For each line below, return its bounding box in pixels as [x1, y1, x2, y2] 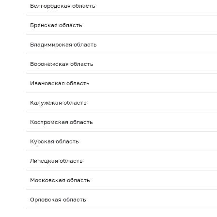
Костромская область [30, 118, 93, 126]
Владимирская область [30, 41, 96, 48]
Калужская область [30, 99, 86, 107]
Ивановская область [30, 79, 89, 87]
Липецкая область [30, 157, 82, 165]
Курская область [30, 138, 78, 145]
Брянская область [30, 21, 82, 29]
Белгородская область [30, 2, 95, 10]
